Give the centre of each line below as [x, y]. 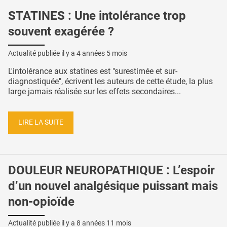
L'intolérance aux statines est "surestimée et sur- [93, 71]
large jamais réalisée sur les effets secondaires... [94, 92]
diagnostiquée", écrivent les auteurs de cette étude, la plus [110, 82]
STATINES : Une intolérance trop [97, 16]
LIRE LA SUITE [41, 122]
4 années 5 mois [102, 53]
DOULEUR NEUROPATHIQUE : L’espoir [111, 170]
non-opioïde [41, 201]
